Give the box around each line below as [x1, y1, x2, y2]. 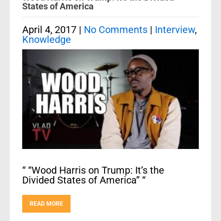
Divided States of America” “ [22, 174, 146, 186]
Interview [155, 24, 195, 36]
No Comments [84, 24, 147, 36]
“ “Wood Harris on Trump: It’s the [22, 164, 164, 176]
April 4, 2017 [22, 24, 76, 36]
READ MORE [30, 200, 63, 207]
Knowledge [22, 34, 71, 45]
